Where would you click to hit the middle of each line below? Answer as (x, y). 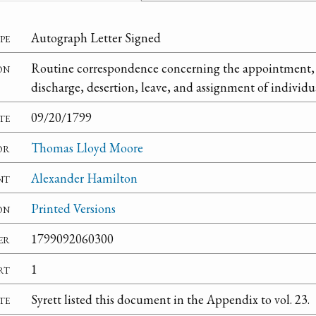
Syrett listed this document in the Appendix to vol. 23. (170, 299)
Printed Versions (73, 208)
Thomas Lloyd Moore (87, 147)
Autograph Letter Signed (96, 37)
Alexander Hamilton (84, 178)
